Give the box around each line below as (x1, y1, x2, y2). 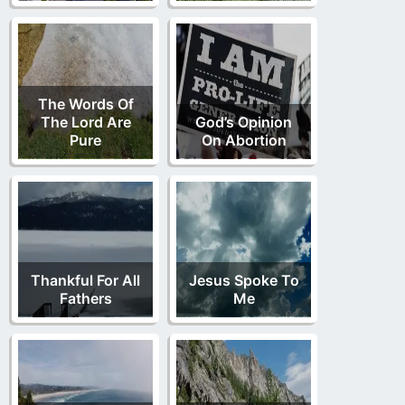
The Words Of (37, 94, 134, 113)
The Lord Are (40, 112, 131, 131)
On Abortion (201, 130, 287, 149)
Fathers (59, 288, 112, 307)
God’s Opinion (195, 112, 292, 131)
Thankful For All (31, 270, 140, 289)
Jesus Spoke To (188, 270, 299, 289)
